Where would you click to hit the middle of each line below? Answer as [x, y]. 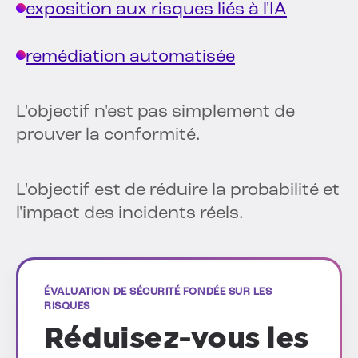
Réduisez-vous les [176, 338]
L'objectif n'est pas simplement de [155, 113]
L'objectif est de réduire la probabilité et [178, 191]
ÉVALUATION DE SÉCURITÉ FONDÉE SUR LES [158, 292]
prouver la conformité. [108, 136]
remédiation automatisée [130, 58]
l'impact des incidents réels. [130, 214]
